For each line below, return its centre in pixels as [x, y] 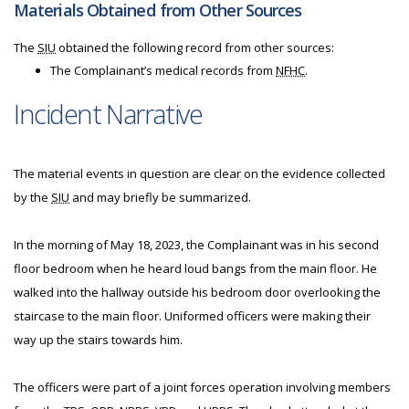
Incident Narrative [108, 114]
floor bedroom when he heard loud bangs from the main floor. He [195, 268]
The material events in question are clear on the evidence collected [199, 173]
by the [32, 197]
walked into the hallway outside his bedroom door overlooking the [197, 292]
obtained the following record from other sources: [195, 47]
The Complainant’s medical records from [163, 70]
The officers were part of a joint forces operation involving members [202, 387]
